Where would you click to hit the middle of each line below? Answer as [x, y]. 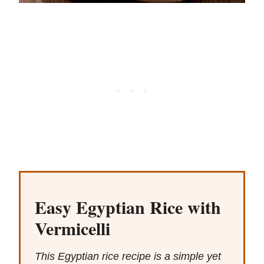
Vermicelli [72, 228]
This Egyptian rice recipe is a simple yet [128, 257]
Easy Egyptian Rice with [128, 207]
